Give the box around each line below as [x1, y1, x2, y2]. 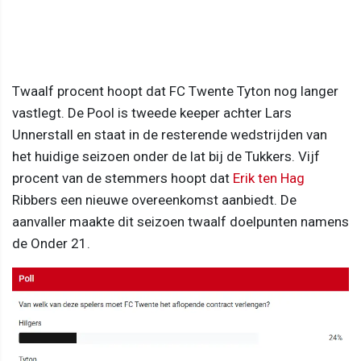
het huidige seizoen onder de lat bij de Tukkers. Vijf [12, 147, 320, 164]
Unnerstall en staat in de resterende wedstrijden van [12, 126, 327, 143]
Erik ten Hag [233, 169, 305, 186]
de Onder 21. [12, 234, 90, 251]
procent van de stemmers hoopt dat [12, 169, 233, 186]
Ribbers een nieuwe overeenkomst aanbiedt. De [12, 191, 297, 208]
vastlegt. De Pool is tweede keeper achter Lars [12, 104, 292, 121]
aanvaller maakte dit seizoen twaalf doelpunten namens [12, 213, 349, 230]
